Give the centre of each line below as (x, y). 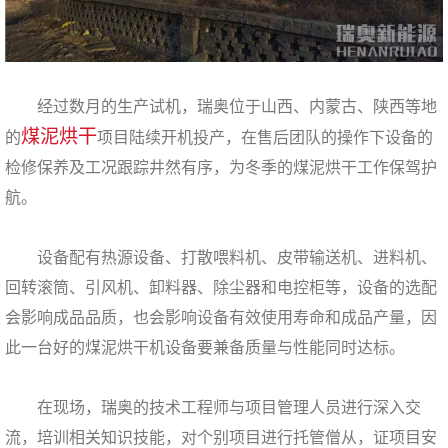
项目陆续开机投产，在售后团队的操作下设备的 (265, 137)
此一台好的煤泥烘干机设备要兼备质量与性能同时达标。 (205, 347)
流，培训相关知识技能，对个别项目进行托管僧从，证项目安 (221, 437)
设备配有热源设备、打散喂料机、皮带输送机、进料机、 (221, 257)
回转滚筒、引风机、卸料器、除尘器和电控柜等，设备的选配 (221, 287)
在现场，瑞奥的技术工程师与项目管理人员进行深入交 (213, 407)
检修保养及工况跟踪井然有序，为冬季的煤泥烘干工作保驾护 (221, 167)
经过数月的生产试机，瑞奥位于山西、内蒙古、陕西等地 (221, 106)
